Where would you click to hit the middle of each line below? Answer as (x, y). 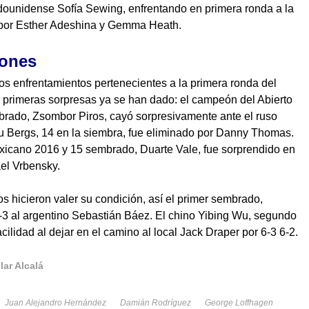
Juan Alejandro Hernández (56, 303)
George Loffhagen (239, 303)
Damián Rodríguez (156, 303)
